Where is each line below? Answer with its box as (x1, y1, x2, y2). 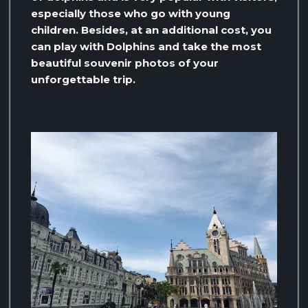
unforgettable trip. (31, 73, 135, 87)
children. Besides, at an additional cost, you (31, 23, 272, 37)
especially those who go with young (31, 7, 230, 21)
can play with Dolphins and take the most (31, 40, 261, 54)
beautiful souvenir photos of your (31, 56, 219, 70)
